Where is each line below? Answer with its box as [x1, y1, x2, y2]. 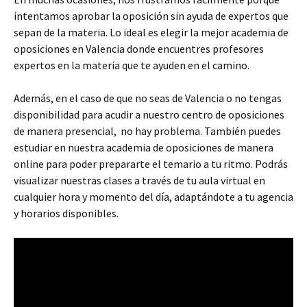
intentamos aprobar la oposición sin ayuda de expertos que [14, 9, 288, 23]
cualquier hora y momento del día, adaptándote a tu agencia [14, 190, 293, 204]
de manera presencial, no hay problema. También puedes [14, 124, 281, 138]
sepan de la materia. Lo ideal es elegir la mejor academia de [14, 25, 288, 40]
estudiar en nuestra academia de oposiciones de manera [14, 140, 273, 155]
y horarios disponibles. [14, 206, 121, 221]
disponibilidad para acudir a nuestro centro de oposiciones [14, 108, 284, 122]
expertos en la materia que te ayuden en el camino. [14, 58, 251, 73]
